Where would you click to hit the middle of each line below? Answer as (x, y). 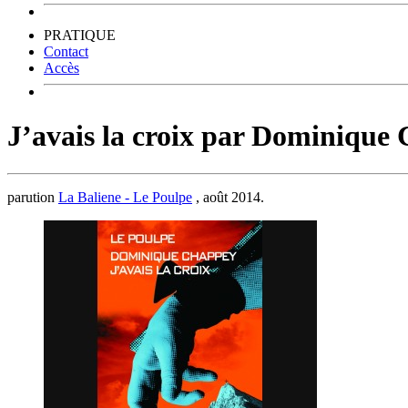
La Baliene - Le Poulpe (125, 197)
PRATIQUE (80, 35)
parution (33, 197)
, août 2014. (228, 197)
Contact (66, 51)
